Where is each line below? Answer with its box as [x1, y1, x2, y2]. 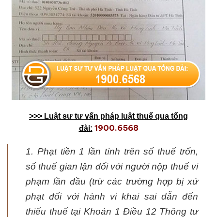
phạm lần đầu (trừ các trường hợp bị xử [26, 176, 198, 187]
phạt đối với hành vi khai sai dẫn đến [26, 191, 198, 202]
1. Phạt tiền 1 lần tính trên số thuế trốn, [26, 146, 198, 157]
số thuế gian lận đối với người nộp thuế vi [26, 161, 198, 172]
